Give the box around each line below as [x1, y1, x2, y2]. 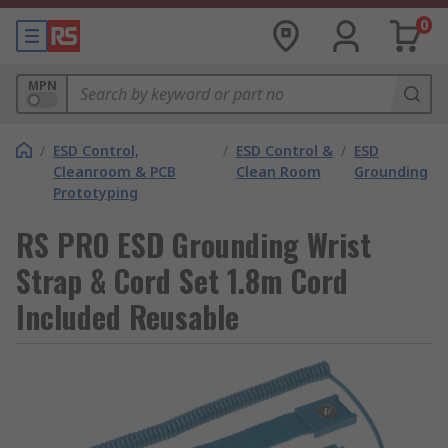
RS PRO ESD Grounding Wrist [16, 222, 371, 267]
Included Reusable [16, 294, 239, 339]
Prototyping [53, 183, 138, 202]
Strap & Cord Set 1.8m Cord [16, 258, 348, 303]
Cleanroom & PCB [53, 162, 176, 181]
